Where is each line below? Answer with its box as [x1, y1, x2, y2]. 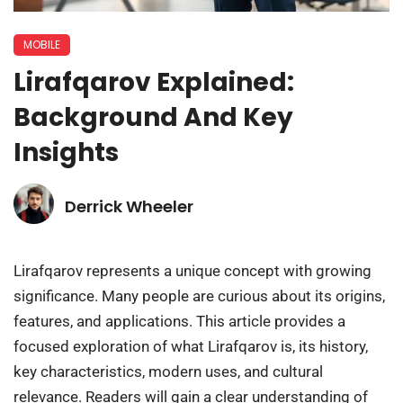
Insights [13, 135, 119, 171]
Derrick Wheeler [65, 195, 193, 219]
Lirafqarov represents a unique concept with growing [13, 262, 372, 281]
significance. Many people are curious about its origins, [13, 287, 385, 306]
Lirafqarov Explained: [13, 65, 294, 101]
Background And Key [13, 100, 293, 136]
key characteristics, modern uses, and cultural [13, 363, 323, 381]
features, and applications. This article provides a [13, 312, 345, 331]
